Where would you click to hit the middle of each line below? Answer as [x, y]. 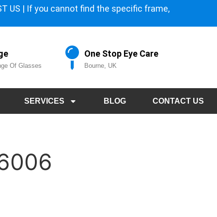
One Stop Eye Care [122, 54]
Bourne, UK [101, 66]
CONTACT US [178, 101]
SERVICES [45, 101]
